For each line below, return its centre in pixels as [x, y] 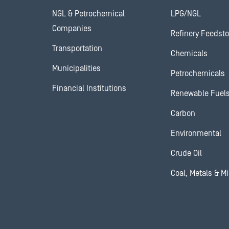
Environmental [196, 133]
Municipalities [76, 68]
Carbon [183, 113]
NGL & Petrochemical [88, 14]
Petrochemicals [198, 74]
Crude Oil [186, 153]
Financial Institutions [89, 88]
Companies [72, 29]
